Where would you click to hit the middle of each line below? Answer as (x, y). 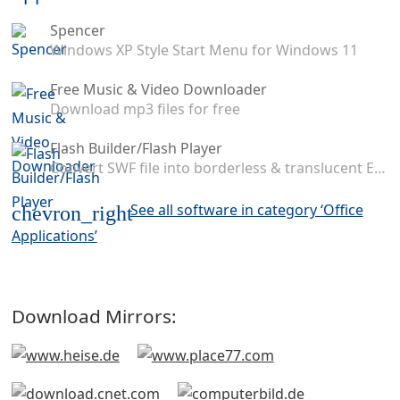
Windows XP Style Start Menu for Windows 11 (204, 50)
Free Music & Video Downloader (158, 90)
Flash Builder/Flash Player (136, 149)
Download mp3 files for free (145, 109)
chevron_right (72, 213)
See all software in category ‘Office (246, 209)
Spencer (77, 31)
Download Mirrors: (94, 316)
